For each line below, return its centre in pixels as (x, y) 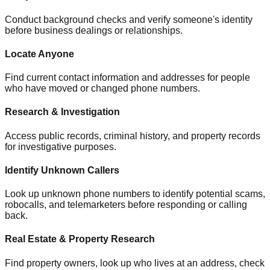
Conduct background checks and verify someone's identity (129, 19)
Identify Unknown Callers (62, 170)
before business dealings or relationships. (94, 30)
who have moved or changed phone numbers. (102, 89)
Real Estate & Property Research (80, 239)
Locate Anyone (39, 54)
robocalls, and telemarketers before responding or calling (126, 205)
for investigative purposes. (61, 146)
